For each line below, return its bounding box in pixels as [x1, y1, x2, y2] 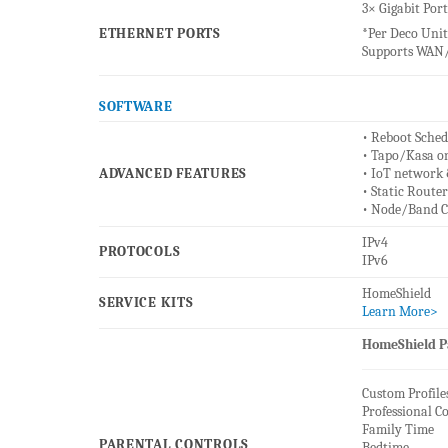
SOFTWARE [98, 98, 173, 116]
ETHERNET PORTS [98, 25, 221, 43]
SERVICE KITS [98, 294, 194, 312]
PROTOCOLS [98, 243, 181, 261]
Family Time [361, 421, 434, 439]
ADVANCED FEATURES [98, 165, 248, 183]
